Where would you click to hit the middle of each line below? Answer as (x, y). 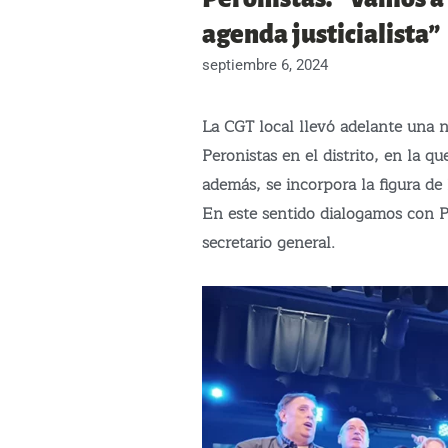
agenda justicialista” (321, 35)
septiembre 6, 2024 (265, 65)
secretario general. (268, 243)
